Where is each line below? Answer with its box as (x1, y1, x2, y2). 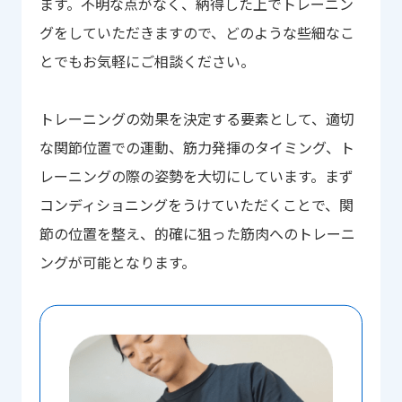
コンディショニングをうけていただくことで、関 (39, 193, 354, 215)
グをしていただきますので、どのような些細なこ (39, 21, 354, 43)
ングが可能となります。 (39, 250, 196, 273)
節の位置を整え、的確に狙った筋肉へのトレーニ (39, 222, 355, 244)
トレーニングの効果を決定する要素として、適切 (39, 107, 354, 129)
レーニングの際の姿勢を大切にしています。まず (39, 164, 354, 187)
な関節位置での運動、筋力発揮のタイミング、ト (39, 135, 354, 158)
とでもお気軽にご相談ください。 (39, 49, 255, 72)
